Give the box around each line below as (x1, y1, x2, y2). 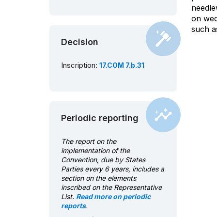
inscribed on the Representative (61, 183, 162, 192)
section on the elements (61, 174, 136, 183)
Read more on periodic (76, 192, 151, 201)
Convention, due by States (61, 155, 145, 164)
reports (61, 201, 86, 210)
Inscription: (61, 61, 99, 70)
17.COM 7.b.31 (99, 61, 144, 70)
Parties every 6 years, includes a (61, 165, 164, 173)
